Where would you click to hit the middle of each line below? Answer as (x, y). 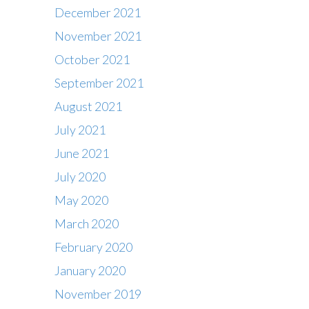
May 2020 (81, 200)
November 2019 (98, 293)
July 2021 (80, 129)
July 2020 (80, 176)
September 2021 (99, 82)
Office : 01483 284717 (96, 285)
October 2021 (92, 59)
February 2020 (93, 247)
